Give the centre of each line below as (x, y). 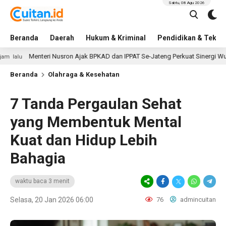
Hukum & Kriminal (116, 38)
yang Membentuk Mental (96, 122)
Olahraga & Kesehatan (84, 74)
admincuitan (197, 200)
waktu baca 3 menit (42, 181)
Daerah (62, 38)
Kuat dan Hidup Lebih (84, 140)
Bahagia (38, 158)
